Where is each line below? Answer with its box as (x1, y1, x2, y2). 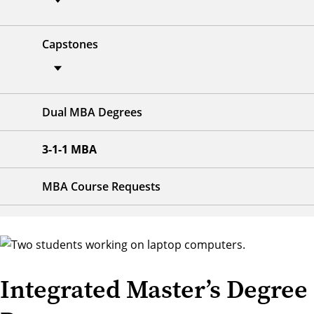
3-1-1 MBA (42, 142, 97, 158)
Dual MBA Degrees (42, 104, 142, 121)
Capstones (42, 36, 98, 53)
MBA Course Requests (42, 179, 161, 195)
